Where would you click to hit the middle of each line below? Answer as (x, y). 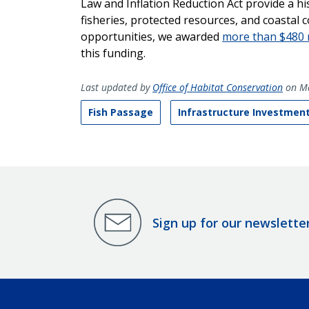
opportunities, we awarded (151, 37)
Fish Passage (121, 112)
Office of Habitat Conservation (218, 88)
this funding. (114, 53)
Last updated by (117, 88)
